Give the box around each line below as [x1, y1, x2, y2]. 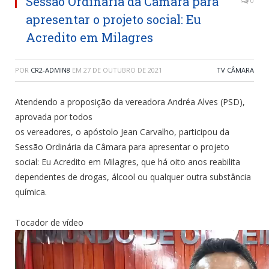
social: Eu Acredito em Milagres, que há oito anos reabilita [15, 156, 240, 168]
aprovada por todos [15, 111, 92, 123]
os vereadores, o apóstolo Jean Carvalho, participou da [15, 126, 229, 138]
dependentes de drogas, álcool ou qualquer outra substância [15, 171, 251, 183]
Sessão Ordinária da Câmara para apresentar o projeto [15, 141, 229, 153]
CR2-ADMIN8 [31, 65, 70, 75]
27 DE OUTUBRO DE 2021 [83, 65, 162, 75]
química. [15, 186, 47, 198]
